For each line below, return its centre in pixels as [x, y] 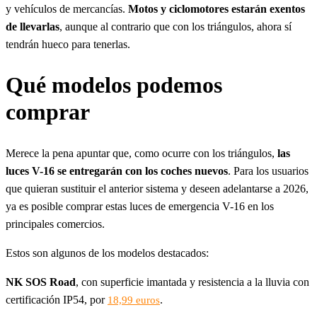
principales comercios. [55, 224]
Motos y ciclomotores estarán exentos [217, 8]
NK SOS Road [41, 282]
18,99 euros [134, 300]
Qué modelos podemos [114, 85]
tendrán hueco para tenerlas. [68, 44]
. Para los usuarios [268, 171]
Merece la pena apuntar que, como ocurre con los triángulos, [142, 153]
